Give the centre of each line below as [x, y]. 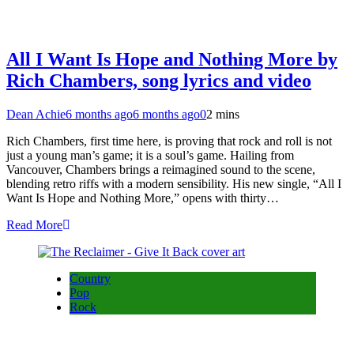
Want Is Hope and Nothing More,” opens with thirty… [143, 198]
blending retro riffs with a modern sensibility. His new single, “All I [174, 184]
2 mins [223, 115]
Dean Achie [36, 115]
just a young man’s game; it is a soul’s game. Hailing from [150, 156]
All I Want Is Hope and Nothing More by [172, 60]
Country [90, 279]
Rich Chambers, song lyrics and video [159, 81]
